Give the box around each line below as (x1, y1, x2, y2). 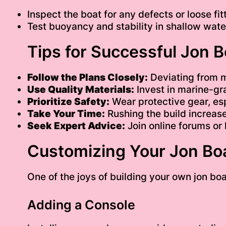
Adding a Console (27, 197, 135, 213)
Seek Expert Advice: (27, 120, 125, 132)
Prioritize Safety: (27, 95, 109, 107)
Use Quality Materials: (27, 83, 134, 95)
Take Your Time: (27, 107, 105, 120)
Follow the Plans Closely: (27, 71, 148, 83)
